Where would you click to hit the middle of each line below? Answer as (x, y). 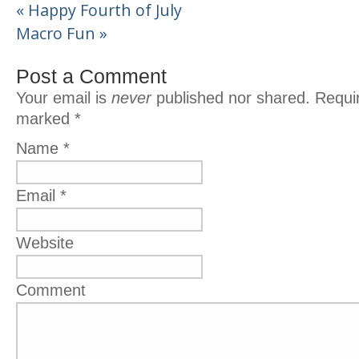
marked (45, 119)
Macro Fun (58, 33)
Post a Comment (91, 76)
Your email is (64, 98)
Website (45, 243)
